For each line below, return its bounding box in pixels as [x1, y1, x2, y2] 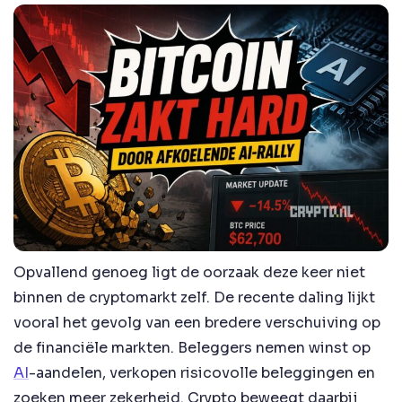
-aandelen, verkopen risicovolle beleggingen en [29, 363, 375, 383]
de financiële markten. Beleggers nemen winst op [13, 338, 371, 358]
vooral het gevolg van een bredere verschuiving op [13, 313, 380, 333]
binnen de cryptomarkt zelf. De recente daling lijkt [13, 288, 375, 308]
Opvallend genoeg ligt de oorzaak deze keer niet [13, 263, 365, 283]
